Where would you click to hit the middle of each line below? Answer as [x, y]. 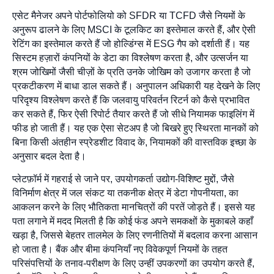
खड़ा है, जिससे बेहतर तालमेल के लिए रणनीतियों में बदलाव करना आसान [135, 235]
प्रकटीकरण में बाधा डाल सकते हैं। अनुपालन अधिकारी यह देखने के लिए [136, 86]
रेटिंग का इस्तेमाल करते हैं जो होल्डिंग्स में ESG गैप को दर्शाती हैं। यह [131, 43]
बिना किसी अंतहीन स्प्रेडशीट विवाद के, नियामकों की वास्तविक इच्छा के [134, 142]
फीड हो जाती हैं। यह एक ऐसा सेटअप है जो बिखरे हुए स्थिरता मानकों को [135, 128]
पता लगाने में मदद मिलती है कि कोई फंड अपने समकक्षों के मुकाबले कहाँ [133, 221]
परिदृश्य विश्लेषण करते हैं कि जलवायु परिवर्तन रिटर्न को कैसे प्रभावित [131, 100]
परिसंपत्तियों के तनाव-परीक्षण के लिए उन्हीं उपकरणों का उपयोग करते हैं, [133, 263]
